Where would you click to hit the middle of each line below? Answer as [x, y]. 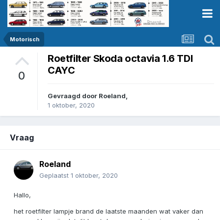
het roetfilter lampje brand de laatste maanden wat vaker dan [109, 211]
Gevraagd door [73, 96]
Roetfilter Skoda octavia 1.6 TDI [120, 59]
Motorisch [25, 39]
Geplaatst [55, 176]
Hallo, [22, 195]
